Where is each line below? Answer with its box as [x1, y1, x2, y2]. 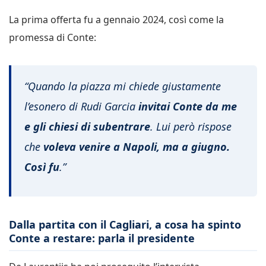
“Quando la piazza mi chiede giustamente [24, 79, 221, 94]
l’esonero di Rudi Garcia [24, 99, 135, 114]
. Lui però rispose [150, 119, 232, 134]
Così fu [24, 160, 59, 175]
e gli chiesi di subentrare [24, 119, 150, 134]
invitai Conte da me [135, 99, 237, 114]
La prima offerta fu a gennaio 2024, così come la [9, 12, 224, 26]
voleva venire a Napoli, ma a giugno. [43, 140, 230, 154]
